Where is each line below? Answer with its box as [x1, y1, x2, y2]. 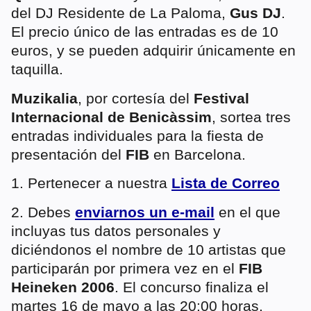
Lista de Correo [171, 175, 280, 192]
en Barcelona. [149, 146, 246, 162]
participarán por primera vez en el [11, 260, 239, 276]
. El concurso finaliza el [115, 278, 269, 295]
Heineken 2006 [11, 278, 115, 295]
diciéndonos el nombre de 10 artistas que [11, 241, 286, 258]
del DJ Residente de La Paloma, [11, 5, 230, 22]
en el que [215, 203, 280, 220]
